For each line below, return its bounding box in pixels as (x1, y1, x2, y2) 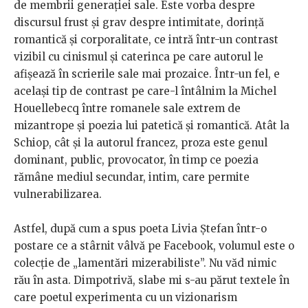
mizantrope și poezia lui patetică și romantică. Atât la (14, 118, 289, 132)
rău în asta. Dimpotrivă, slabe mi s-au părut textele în (14, 273, 289, 287)
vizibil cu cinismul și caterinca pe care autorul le (14, 49, 263, 63)
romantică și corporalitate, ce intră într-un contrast (14, 32, 278, 46)
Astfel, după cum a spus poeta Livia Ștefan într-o (14, 221, 267, 235)
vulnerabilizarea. (14, 187, 102, 201)
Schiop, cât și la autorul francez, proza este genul (14, 135, 267, 149)
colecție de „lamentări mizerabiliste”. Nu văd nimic (14, 256, 276, 269)
